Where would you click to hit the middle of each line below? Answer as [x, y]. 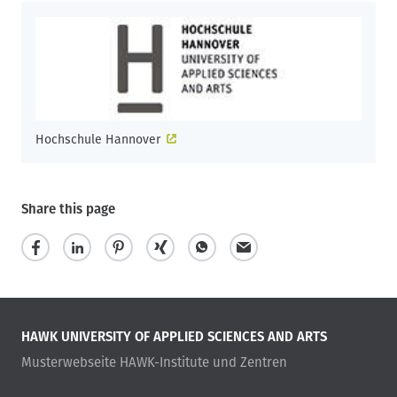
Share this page [68, 209]
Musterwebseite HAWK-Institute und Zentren [154, 362]
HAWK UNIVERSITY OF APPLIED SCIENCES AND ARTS [174, 336]
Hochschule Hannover [98, 139]
